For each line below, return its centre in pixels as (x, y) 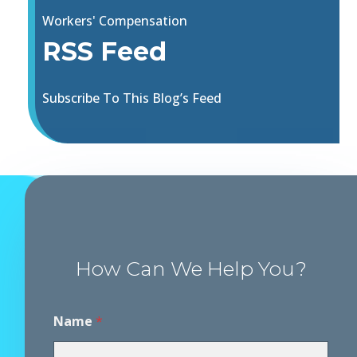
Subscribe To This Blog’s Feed (132, 98)
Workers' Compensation (115, 21)
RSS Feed (105, 52)
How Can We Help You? (191, 269)
